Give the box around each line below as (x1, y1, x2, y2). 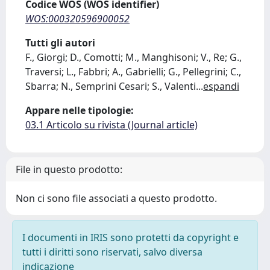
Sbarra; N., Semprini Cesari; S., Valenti (25, 80, 196, 93)
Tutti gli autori (25, 36, 95, 49)
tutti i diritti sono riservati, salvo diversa (22, 245, 202, 259)
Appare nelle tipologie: (25, 104, 134, 117)
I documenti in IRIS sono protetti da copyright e (22, 231, 239, 244)
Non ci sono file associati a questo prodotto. (16, 192, 217, 205)
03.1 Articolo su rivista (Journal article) (25, 118, 198, 131)
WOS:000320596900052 (25, 12, 130, 25)
